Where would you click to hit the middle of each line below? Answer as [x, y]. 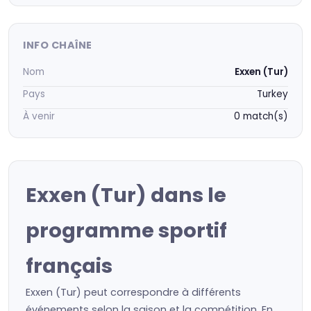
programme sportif [126, 230]
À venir [39, 116]
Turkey [272, 94]
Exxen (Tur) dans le [126, 195]
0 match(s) [261, 116]
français [69, 266]
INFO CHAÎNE [58, 45]
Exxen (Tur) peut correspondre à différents [133, 292]
